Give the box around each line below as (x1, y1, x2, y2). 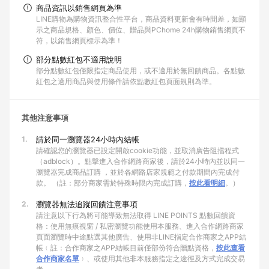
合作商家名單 (36, 254, 79, 263)
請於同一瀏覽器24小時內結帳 (36, 134, 139, 144)
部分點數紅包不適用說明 (36, 55, 122, 64)
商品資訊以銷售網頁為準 (36, 3, 122, 13)
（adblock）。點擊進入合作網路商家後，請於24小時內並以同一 (36, 157, 245, 166)
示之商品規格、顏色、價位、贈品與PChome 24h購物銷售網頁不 (36, 25, 246, 34)
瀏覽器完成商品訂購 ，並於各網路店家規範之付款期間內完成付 (36, 168, 240, 177)
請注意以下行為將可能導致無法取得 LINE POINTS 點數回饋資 (36, 211, 235, 220)
